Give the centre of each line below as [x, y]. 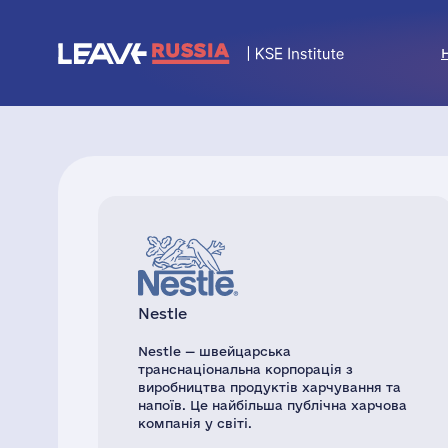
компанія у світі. [195, 423]
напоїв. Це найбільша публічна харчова [272, 405]
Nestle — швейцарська [214, 351]
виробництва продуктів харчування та [269, 387]
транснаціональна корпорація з [245, 369]
